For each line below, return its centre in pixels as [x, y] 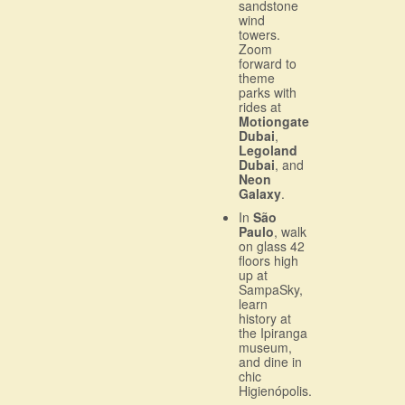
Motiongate [274, 121]
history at [265, 318]
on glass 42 [272, 245]
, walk [290, 231]
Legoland [268, 150]
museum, [265, 347]
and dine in [270, 361]
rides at [260, 106]
